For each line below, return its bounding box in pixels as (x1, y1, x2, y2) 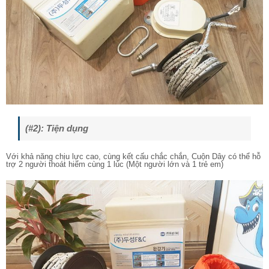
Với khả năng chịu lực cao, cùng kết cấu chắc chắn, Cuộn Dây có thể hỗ (6, 152, 261, 162)
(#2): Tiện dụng (25, 123, 88, 134)
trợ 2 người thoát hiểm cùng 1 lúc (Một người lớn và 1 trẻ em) (6, 160, 223, 169)
